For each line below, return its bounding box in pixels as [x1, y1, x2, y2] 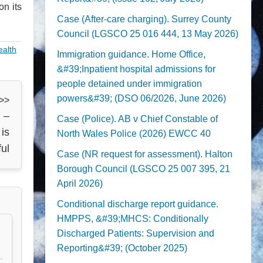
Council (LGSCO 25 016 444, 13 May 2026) [57, 29, 238, 39]
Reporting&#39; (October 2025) [57, 243, 187, 253]
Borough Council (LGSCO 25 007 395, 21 [57, 164, 230, 174]
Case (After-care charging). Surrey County [57, 14, 231, 24]
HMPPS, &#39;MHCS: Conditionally [57, 214, 208, 224]
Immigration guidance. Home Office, [57, 49, 205, 59]
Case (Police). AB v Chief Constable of [57, 114, 218, 124]
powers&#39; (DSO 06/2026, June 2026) [57, 93, 226, 103]
